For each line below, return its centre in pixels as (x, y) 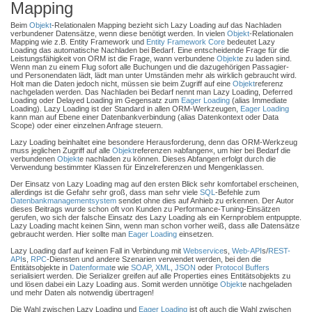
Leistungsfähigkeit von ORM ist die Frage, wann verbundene (114, 58)
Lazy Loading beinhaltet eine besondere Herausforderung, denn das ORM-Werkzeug (154, 142)
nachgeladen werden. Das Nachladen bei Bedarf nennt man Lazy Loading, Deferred (151, 92)
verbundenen (34, 159)
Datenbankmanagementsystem (63, 201)
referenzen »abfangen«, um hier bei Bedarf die (212, 150)
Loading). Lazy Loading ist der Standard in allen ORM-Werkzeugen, (125, 109)
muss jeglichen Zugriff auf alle (61, 150)
